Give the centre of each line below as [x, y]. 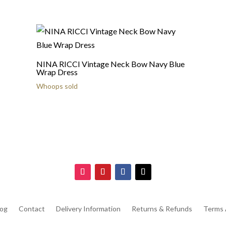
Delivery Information [88, 209]
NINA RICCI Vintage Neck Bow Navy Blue [110, 64]
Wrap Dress [57, 72]
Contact [32, 209]
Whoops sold [57, 86]
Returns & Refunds [162, 209]
